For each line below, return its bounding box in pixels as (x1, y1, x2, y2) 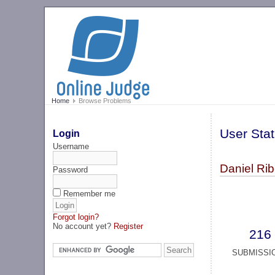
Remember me (63, 188, 116, 198)
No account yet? (53, 221, 114, 231)
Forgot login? (53, 212, 99, 222)
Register (114, 221, 144, 231)
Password (53, 165, 88, 174)
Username (53, 141, 90, 151)
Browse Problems (76, 97, 131, 105)
